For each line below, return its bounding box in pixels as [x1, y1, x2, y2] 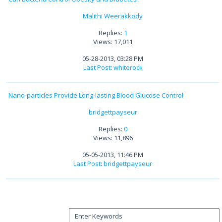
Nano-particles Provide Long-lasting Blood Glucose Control [8, 91, 183, 100]
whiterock [113, 63, 143, 72]
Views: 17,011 [93, 37, 133, 47]
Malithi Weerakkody [83, 11, 143, 21]
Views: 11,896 [93, 133, 133, 143]
